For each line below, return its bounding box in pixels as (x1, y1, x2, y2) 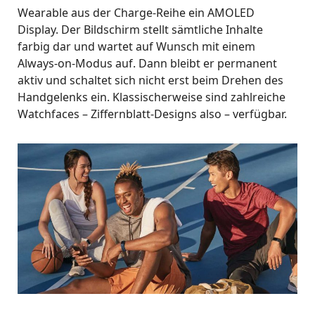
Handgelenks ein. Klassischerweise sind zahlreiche (18, 89, 285, 105)
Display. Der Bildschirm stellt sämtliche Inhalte (18, 21, 263, 37)
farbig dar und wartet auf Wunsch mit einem (18, 38, 255, 54)
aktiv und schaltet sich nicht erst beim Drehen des (18, 72, 283, 88)
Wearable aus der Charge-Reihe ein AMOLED (18, 4, 255, 20)
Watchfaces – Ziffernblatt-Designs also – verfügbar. (18, 105, 287, 122)
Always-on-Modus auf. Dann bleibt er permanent (18, 55, 277, 71)
